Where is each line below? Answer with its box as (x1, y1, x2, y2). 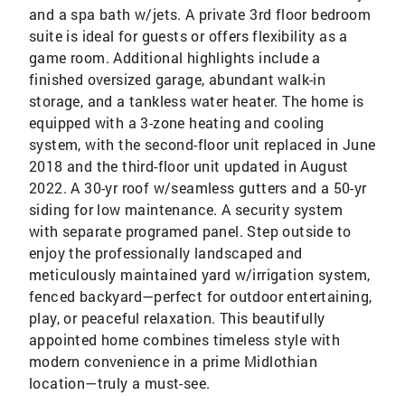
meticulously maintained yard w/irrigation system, (29, 265, 371, 284)
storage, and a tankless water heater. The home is (29, 91, 364, 110)
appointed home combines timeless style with (29, 330, 341, 349)
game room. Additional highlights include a (29, 48, 321, 67)
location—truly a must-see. (29, 373, 211, 392)
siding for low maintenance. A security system (29, 200, 343, 219)
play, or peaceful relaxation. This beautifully (29, 308, 325, 327)
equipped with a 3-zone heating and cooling (29, 113, 325, 132)
